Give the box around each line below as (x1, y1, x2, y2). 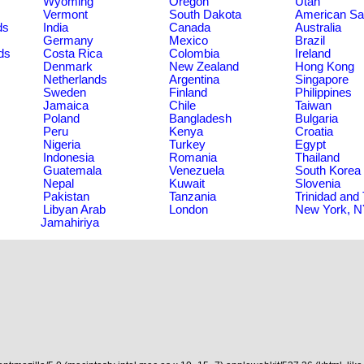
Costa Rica (43, 46, 102, 60)
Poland (43, 111, 80, 125)
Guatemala (43, 163, 102, 177)
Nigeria (43, 137, 80, 151)
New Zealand (169, 59, 239, 73)
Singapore (295, 72, 349, 86)
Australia (295, 20, 341, 34)
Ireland (295, 46, 331, 60)
